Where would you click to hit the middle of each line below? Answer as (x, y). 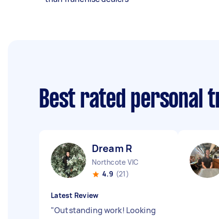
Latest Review (75, 195)
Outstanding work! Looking (105, 210)
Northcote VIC (115, 162)
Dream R (112, 148)
